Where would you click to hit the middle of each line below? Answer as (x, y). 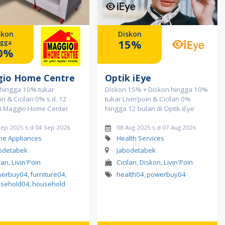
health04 (130, 174)
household (49, 184)
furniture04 (48, 174)
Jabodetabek (136, 150)
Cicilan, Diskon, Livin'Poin (155, 162)
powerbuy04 (166, 174)
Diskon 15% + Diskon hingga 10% (156, 89)
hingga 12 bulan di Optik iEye (150, 108)
